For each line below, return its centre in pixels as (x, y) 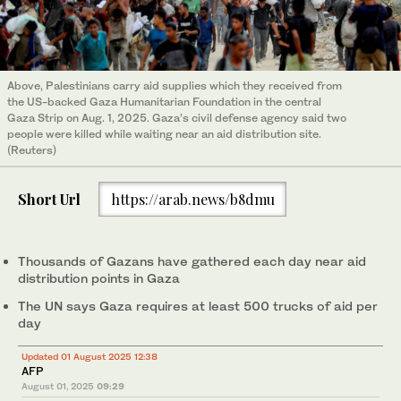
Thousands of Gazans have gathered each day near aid (192, 261)
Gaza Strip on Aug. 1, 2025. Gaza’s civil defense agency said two (177, 117)
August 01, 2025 (58, 386)
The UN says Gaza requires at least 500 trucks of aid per (198, 306)
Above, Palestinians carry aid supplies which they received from (175, 85)
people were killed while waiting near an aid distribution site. (164, 133)
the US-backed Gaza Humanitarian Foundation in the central (164, 101)
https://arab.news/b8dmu (192, 199)
